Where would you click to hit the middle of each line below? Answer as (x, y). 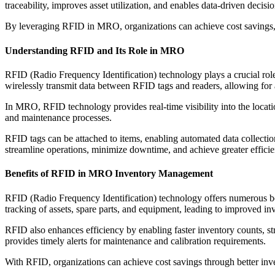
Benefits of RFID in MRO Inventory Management (109, 174)
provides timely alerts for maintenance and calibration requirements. (137, 241)
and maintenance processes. (60, 117)
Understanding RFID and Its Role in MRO (95, 50)
